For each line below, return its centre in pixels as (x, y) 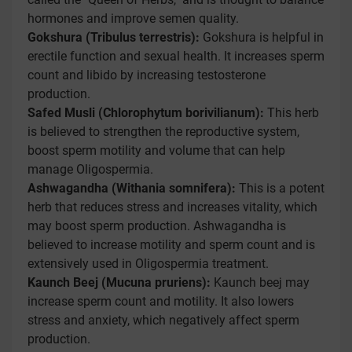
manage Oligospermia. (90, 169)
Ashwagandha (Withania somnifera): (132, 188)
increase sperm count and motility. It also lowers (161, 301)
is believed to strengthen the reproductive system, (163, 132)
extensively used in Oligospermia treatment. (148, 264)
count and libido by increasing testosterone (147, 75)
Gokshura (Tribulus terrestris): (114, 37)
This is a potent (280, 188)
